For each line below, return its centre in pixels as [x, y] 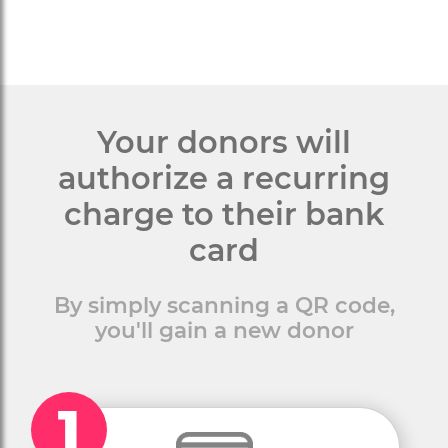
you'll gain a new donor [224, 330]
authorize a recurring [224, 178]
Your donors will [224, 142]
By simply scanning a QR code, [224, 305]
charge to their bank [224, 214]
